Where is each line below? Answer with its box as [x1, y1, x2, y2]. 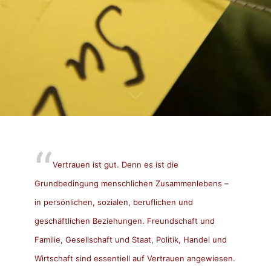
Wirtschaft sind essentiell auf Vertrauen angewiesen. [34, 253, 235, 263]
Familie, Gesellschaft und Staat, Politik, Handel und [34, 234, 227, 244]
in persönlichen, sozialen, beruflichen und [34, 197, 193, 207]
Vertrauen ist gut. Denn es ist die [52, 159, 178, 169]
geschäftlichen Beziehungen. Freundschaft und [34, 215, 215, 226]
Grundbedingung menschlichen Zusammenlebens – [34, 178, 229, 188]
